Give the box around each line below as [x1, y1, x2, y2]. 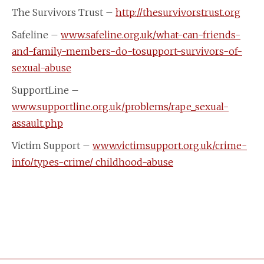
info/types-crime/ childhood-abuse [12, 156, 173, 168]
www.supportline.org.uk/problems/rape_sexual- [12, 100, 229, 113]
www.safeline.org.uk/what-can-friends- [61, 28, 240, 41]
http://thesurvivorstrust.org [115, 6, 240, 18]
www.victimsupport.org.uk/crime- [93, 139, 247, 151]
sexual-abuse [12, 61, 71, 74]
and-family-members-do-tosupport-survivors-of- [12, 45, 242, 57]
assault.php [12, 117, 63, 129]
